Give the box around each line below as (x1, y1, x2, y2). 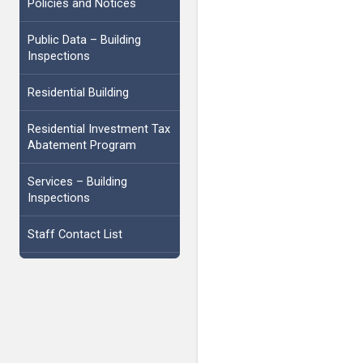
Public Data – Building (27, 32, 141, 47)
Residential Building (27, 84, 129, 100)
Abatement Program (27, 137, 136, 152)
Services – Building (27, 173, 127, 189)
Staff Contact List (27, 226, 122, 241)
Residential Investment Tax (27, 121, 170, 136)
